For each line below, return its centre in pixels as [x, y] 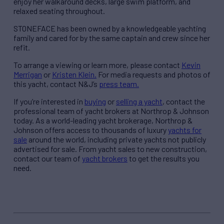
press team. [119, 83]
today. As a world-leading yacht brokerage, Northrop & [103, 120]
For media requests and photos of [153, 74]
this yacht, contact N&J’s [56, 83]
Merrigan [28, 74]
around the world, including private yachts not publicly [116, 139]
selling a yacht [139, 101]
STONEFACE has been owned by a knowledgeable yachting [110, 28]
